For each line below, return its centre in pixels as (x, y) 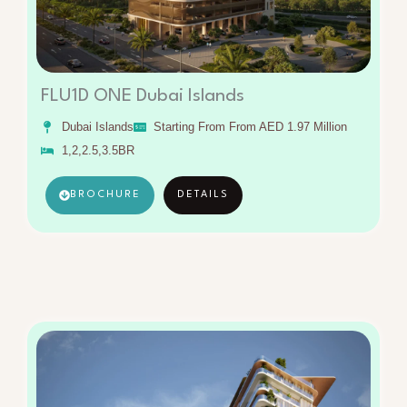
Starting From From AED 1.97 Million (250, 127)
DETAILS (203, 195)
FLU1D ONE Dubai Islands (143, 96)
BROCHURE (105, 195)
